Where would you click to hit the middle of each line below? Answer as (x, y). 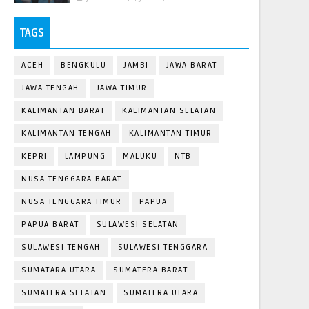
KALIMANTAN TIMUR (170, 134)
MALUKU (140, 157)
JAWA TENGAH (50, 88)
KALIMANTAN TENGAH (67, 134)
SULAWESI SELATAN (138, 225)
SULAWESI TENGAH (61, 248)
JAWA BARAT (191, 66)
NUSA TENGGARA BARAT (72, 179)
